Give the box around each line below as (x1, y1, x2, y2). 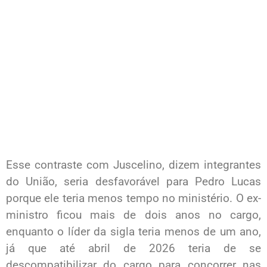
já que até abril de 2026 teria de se (6, 241, 261, 255)
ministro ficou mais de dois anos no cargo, (6, 207, 261, 222)
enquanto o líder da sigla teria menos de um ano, (6, 224, 261, 238)
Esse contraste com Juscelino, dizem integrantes (6, 157, 261, 172)
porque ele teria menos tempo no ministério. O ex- (6, 191, 261, 205)
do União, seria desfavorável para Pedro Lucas (6, 174, 261, 188)
